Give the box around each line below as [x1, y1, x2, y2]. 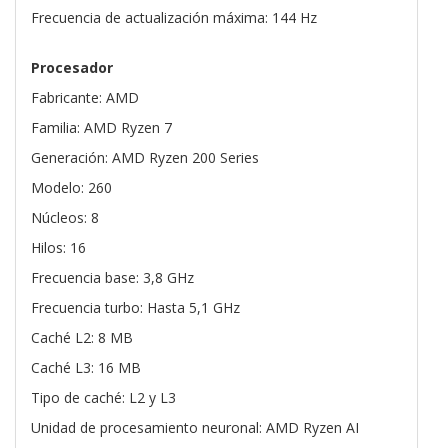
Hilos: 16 [31, 238, 86, 258]
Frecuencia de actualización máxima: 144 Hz [31, 8, 317, 28]
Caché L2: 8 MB [31, 328, 133, 348]
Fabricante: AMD [31, 88, 139, 108]
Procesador [31, 58, 113, 78]
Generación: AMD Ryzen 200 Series [31, 148, 259, 168]
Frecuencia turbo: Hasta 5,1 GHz [31, 298, 240, 318]
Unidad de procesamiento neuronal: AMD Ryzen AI [31, 418, 359, 438]
